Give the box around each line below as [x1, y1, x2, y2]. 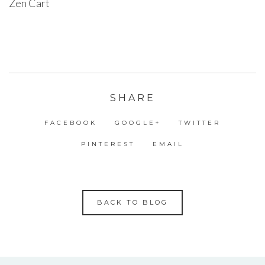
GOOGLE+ [115, 119, 161, 127]
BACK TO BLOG [97, 198, 168, 207]
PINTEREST [80, 140, 135, 148]
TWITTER [179, 119, 221, 127]
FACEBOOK [44, 119, 97, 127]
